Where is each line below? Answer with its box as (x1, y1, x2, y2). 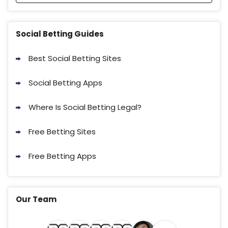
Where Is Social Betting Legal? (28, 102, 141, 113)
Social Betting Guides (16, 28, 104, 40)
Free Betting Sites (28, 126, 96, 137)
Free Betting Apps (28, 151, 96, 162)
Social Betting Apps (28, 77, 102, 89)
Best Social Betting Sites (28, 53, 121, 64)
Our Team (16, 194, 56, 205)
